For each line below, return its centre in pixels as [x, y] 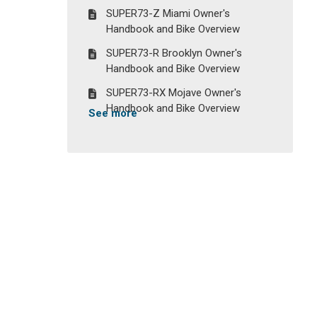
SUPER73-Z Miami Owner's [168, 13]
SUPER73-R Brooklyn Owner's [174, 53]
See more [113, 113]
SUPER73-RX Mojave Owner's [174, 93]
